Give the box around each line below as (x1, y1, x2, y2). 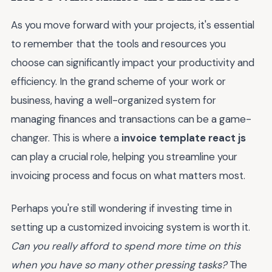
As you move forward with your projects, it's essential (11, 18, 254, 32)
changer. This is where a (11, 131, 121, 144)
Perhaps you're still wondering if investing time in (11, 202, 232, 216)
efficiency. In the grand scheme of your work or (11, 74, 226, 88)
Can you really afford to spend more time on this (11, 239, 240, 253)
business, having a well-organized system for (11, 93, 216, 107)
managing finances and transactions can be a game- (11, 112, 251, 126)
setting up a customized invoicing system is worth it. (11, 220, 250, 234)
